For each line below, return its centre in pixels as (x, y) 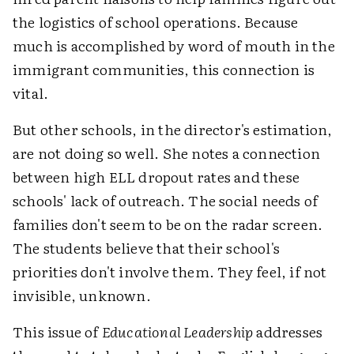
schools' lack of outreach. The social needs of (166, 200)
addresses (288, 331)
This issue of (57, 331)
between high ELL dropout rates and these (156, 177)
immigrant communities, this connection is (164, 69)
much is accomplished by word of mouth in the (174, 45)
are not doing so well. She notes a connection (167, 153)
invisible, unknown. (82, 295)
